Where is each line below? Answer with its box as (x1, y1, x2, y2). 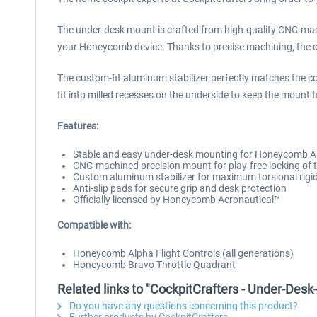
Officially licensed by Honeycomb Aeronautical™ (73, 194, 280, 205)
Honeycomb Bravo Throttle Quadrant (73, 259, 236, 270)
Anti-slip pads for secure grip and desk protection (73, 183, 287, 194)
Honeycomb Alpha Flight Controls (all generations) (73, 248, 294, 259)
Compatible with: (57, 219, 131, 231)
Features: (57, 120, 98, 132)
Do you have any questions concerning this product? (67, 300, 298, 311)
